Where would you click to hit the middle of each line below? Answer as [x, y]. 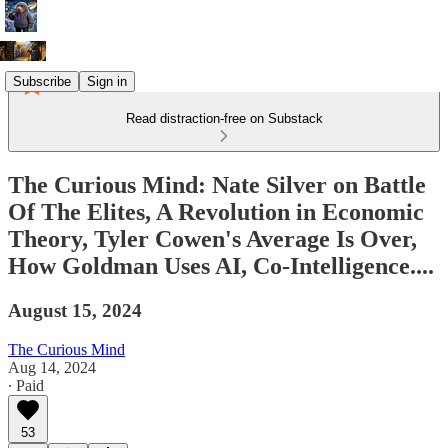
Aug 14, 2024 [52, 367]
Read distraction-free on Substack [224, 118]
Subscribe [42, 81]
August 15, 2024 [75, 310]
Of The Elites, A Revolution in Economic [216, 211]
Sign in [107, 81]
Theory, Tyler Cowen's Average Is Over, [212, 238]
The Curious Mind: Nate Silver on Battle [217, 184]
